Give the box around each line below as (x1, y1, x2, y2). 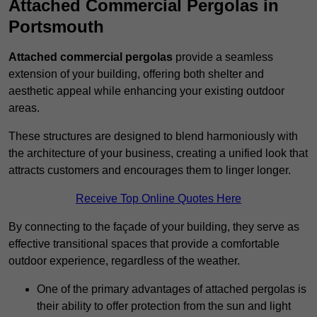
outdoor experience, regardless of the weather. (8, 255, 240, 267)
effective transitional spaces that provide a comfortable (8, 238, 279, 250)
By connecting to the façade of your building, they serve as (8, 221, 299, 234)
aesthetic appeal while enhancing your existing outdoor (8, 85, 284, 98)
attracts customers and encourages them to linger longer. (8, 164, 291, 177)
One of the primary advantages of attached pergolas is (37, 283, 306, 296)
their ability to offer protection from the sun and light (37, 300, 291, 313)
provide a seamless (173, 51, 273, 64)
